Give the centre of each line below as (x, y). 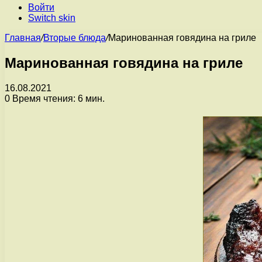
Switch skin (52, 18)
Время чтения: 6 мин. (57, 98)
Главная (23, 38)
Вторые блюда (75, 38)
